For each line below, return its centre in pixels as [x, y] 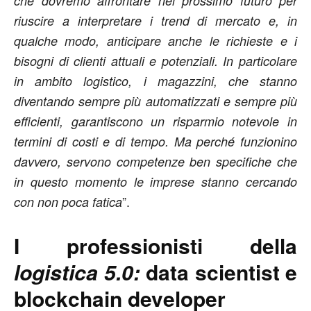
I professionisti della [155, 245]
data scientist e [218, 271]
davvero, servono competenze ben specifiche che [155, 161]
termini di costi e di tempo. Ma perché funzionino [155, 141]
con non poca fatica [68, 201]
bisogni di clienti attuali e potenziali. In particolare [155, 60]
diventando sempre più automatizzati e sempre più [155, 101]
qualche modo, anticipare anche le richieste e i [155, 40]
